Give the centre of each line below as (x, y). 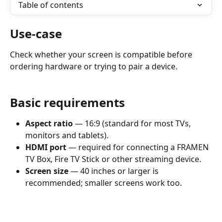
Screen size (47, 171)
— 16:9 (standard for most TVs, (133, 123)
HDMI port (46, 147)
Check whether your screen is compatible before (102, 55)
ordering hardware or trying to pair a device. (94, 66)
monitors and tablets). (67, 135)
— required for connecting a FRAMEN (139, 147)
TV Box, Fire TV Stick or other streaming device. (113, 159)
